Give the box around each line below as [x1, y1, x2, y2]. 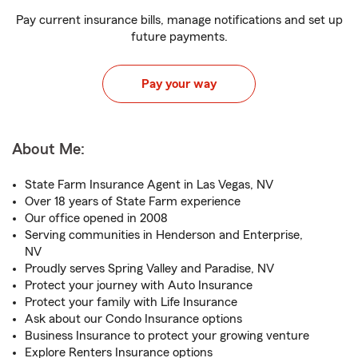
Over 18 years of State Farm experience [25, 195, 241, 208]
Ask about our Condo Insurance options [25, 312, 242, 325]
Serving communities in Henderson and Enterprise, [25, 229, 303, 241]
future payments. [130, 30, 228, 43]
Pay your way [141, 78, 217, 90]
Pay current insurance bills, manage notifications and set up [15, 14, 343, 26]
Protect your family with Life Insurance [25, 296, 237, 308]
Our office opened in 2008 [25, 212, 168, 225]
